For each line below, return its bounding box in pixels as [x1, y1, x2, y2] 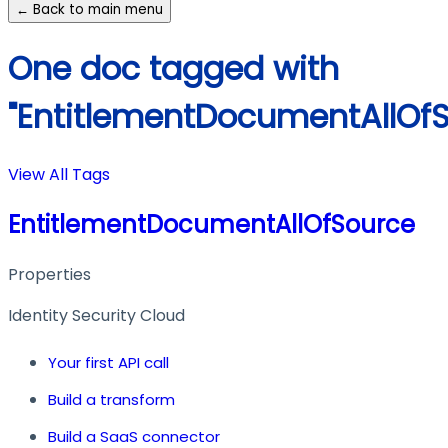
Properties [8, 262, 91, 286]
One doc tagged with [8, 45, 339, 91]
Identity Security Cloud [8, 303, 185, 327]
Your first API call [48, 351, 169, 373]
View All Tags [8, 163, 110, 187]
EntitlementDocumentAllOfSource [8, 207, 415, 241]
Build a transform [48, 388, 175, 410]
